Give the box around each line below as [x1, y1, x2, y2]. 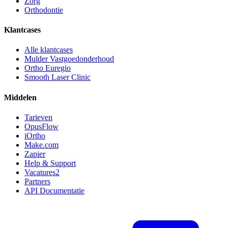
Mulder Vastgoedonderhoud [24, 54, 114, 64]
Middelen [4, 93, 37, 102]
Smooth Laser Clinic [24, 73, 91, 82]
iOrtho [24, 131, 45, 140]
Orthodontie [24, 5, 63, 14]
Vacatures [24, 167, 55, 177]
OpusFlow [24, 122, 59, 131]
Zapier [24, 149, 45, 158]
